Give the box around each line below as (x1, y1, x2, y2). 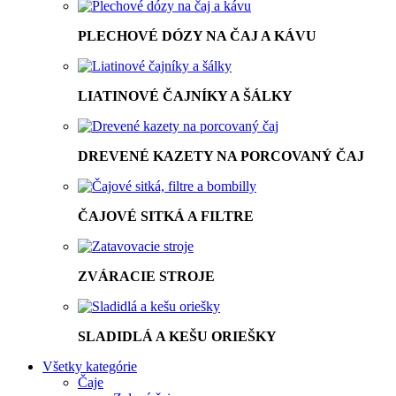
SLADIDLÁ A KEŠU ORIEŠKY (78, 328, 277, 344)
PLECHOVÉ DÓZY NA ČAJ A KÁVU (78, 27, 316, 43)
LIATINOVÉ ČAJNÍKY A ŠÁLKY (78, 88, 293, 103)
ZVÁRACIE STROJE (78, 268, 215, 284)
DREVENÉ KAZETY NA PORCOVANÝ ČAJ (78, 148, 364, 164)
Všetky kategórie (42, 358, 137, 374)
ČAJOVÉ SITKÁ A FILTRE (78, 208, 254, 224)
